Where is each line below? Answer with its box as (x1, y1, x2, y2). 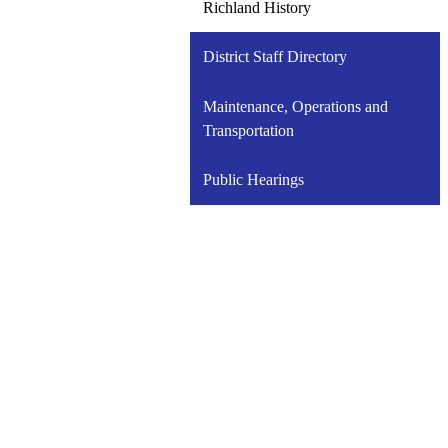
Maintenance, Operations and (202, 97, 388, 115)
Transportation (202, 121, 294, 139)
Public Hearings (202, 171, 304, 189)
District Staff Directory (202, 48, 347, 66)
